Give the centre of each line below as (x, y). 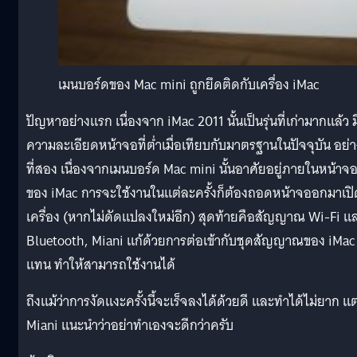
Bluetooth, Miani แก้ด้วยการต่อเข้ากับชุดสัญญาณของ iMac (191, 241)
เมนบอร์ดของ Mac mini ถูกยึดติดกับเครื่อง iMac (189, 84)
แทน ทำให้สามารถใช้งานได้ (101, 265)
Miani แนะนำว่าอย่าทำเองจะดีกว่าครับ (130, 325)
